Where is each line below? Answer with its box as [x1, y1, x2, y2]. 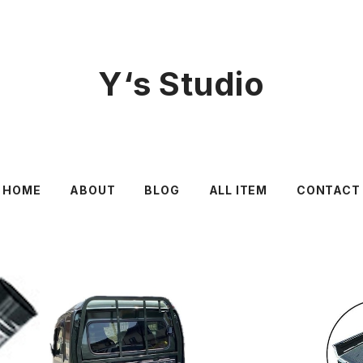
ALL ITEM [208, 183, 268, 197]
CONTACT [297, 183, 361, 197]
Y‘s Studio [98, 64, 265, 104]
